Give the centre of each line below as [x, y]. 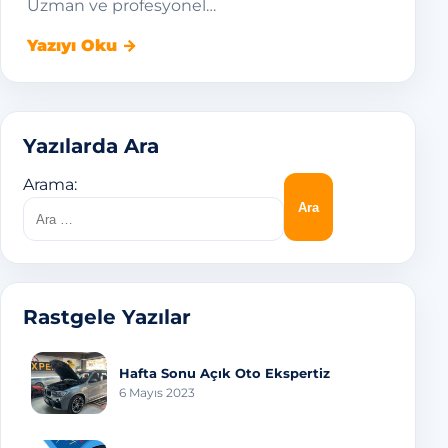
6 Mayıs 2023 [157, 392]
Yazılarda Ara [91, 146]
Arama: [50, 185]
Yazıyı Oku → [82, 46]
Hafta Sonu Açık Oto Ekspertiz [224, 372]
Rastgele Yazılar [107, 317]
